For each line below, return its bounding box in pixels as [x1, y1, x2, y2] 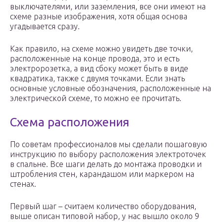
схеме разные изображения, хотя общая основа [10, 12, 187, 21]
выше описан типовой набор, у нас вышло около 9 [10, 212, 199, 221]
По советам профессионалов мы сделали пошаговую [10, 140, 207, 149]
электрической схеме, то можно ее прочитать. [10, 94, 181, 103]
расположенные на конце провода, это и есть [10, 54, 179, 63]
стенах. [10, 179, 36, 189]
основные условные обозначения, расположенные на [10, 84, 211, 93]
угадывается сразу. [10, 22, 80, 31]
